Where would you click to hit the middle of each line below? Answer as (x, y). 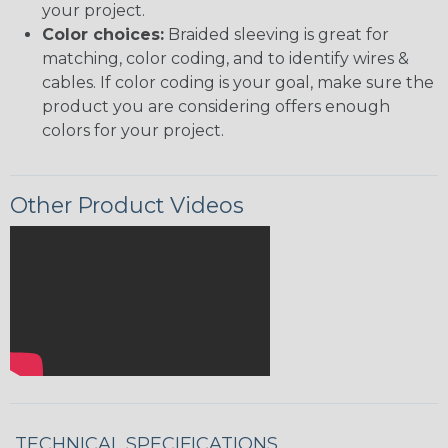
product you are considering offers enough (216, 107)
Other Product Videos (127, 205)
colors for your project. (133, 131)
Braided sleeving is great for (276, 35)
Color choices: (103, 35)
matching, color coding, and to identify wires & (225, 59)
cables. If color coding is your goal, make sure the (238, 83)
